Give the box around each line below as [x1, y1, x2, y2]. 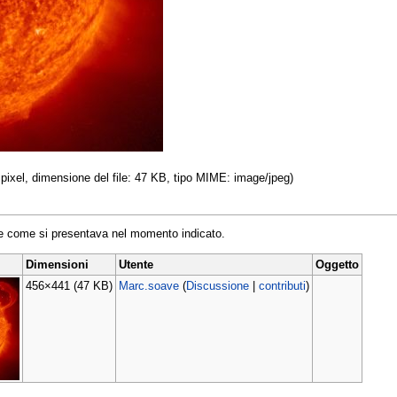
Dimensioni [25, 258, 89, 272]
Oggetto [315, 258, 359, 272]
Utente [118, 258, 153, 272]
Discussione [185, 279, 249, 293]
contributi [258, 279, 306, 293]
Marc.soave [118, 279, 179, 293]
